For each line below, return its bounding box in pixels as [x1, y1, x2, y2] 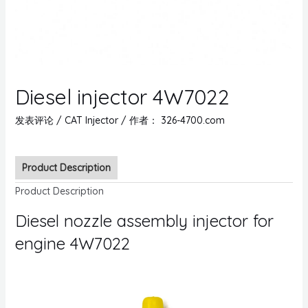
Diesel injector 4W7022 [14, 83, 230, 110]
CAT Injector [64, 113, 118, 126]
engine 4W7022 [14, 232, 130, 254]
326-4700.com [160, 113, 225, 126]
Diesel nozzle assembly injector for [14, 210, 274, 231]
